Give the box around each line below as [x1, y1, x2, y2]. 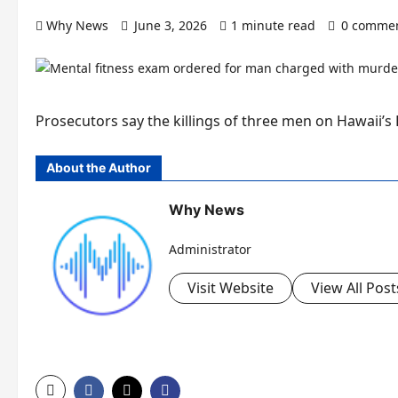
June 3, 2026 [131, 17, 211, 34]
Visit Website [187, 278, 274, 298]
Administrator [169, 241, 251, 259]
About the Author [46, 160, 151, 175]
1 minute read [231, 17, 315, 34]
